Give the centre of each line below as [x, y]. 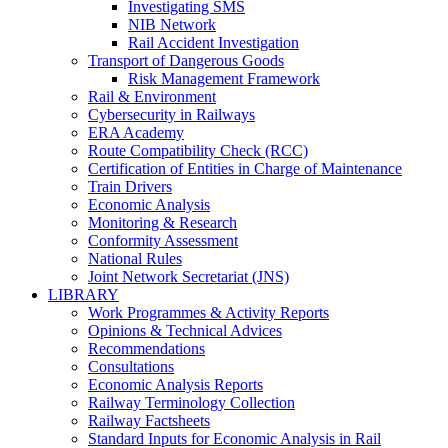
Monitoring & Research [162, 222]
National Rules [135, 258]
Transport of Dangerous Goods [186, 60]
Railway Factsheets [149, 420]
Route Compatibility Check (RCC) [198, 150]
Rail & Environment [152, 96]
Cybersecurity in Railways [171, 114]
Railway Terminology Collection [191, 402]
